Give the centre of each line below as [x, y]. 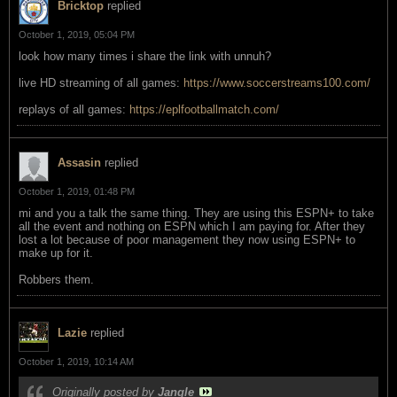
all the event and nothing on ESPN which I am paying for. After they [192, 226]
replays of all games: [74, 109]
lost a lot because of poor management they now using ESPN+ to [187, 239]
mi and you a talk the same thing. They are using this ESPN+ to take [196, 213]
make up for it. [56, 253]
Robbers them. [56, 279]
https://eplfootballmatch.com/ [204, 109]
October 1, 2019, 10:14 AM [76, 361]
